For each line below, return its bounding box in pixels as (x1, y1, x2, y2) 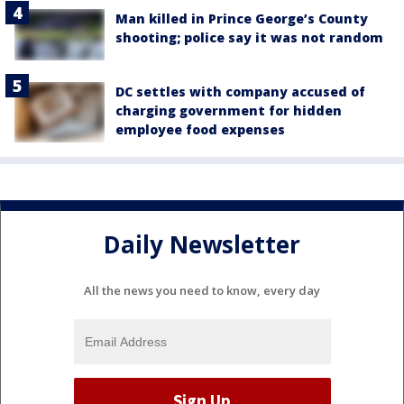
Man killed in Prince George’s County (115, 10, 368, 28)
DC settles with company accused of (115, 82, 365, 100)
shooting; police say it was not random (115, 29, 383, 47)
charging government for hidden (115, 101, 342, 119)
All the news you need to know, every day (84, 282, 320, 299)
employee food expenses (115, 120, 285, 138)
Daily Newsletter (104, 228, 300, 262)
